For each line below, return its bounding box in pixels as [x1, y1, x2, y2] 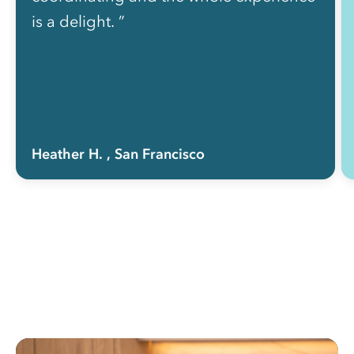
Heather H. [32, 145, 103, 163]
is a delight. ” [32, 11, 125, 31]
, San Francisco [107, 145, 205, 163]
